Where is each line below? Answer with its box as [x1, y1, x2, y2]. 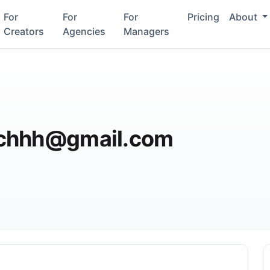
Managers [124, 25, 170, 37]
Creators [4, 25, 45, 37]
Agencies [62, 25, 105, 37]
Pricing [187, 11, 219, 23]
